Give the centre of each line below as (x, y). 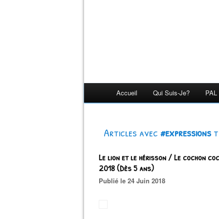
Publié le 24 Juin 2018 (134, 181)
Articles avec (132, 132)
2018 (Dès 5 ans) (126, 168)
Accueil (127, 93)
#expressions (186, 132)
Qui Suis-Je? (171, 93)
